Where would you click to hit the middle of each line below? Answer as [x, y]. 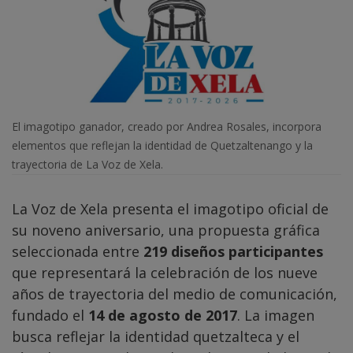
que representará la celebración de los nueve [165, 272]
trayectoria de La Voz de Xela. [87, 164]
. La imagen [276, 315]
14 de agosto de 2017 [163, 315]
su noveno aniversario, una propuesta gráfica [166, 230]
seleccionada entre [78, 251]
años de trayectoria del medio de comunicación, [175, 294]
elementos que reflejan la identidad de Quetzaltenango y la [162, 145]
